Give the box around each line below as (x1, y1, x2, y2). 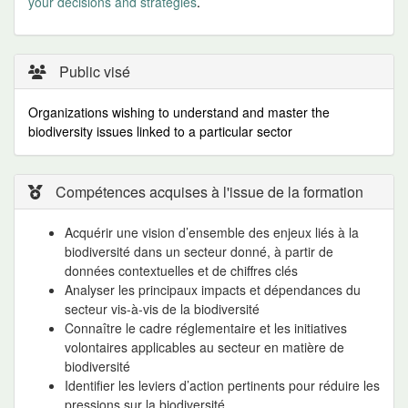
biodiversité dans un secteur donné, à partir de (65, 242, 333, 260)
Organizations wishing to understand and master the (28, 103, 330, 121)
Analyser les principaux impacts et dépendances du (65, 280, 361, 299)
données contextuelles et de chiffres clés (65, 261, 298, 280)
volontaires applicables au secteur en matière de (65, 338, 344, 356)
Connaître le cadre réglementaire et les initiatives (65, 319, 347, 337)
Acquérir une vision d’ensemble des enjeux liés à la (65, 223, 359, 241)
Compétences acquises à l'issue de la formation (52, 181, 363, 202)
